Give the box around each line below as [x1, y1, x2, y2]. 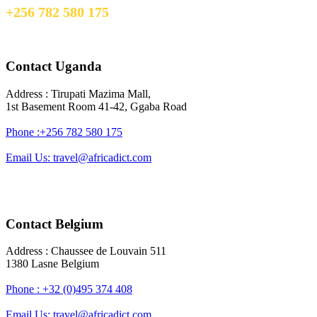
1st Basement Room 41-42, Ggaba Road [6, 100, 187, 113]
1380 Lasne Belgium [6, 258, 99, 270]
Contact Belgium [6, 216, 103, 231]
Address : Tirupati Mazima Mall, [6, 87, 151, 100]
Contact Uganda [6, 59, 102, 74]
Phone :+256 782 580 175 [6, 125, 122, 138]
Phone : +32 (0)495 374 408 [6, 283, 132, 296]
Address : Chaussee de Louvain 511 [6, 245, 166, 258]
